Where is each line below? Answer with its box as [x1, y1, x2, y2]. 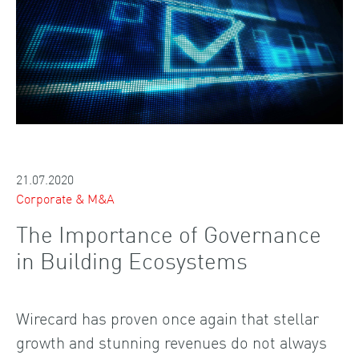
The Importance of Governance [16, 217, 321, 248]
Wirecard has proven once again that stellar [16, 305, 319, 329]
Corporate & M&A [16, 188, 115, 208]
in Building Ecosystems [16, 244, 248, 275]
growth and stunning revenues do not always [16, 329, 327, 353]
